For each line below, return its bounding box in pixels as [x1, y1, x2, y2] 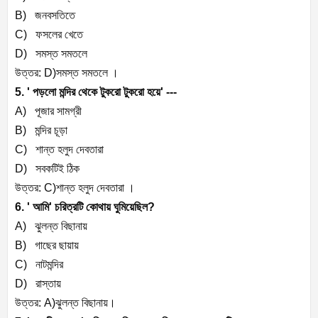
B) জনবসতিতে [15, 9, 75, 22]
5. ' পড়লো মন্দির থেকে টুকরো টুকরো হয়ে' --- [15, 86, 177, 99]
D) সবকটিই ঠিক [15, 163, 79, 175]
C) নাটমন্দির [15, 258, 63, 271]
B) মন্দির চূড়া [15, 124, 67, 137]
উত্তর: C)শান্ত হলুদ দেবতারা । [15, 182, 135, 194]
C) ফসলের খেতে [15, 28, 83, 41]
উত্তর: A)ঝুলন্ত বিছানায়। [15, 297, 116, 309]
